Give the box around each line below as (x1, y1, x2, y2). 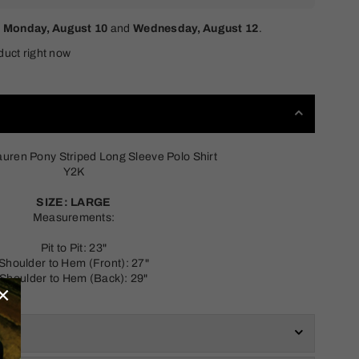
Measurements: (32, 212, 115, 224)
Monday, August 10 (2, 22, 108, 34)
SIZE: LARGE (36, 196, 111, 208)
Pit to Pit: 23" (40, 242, 107, 254)
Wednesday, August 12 (133, 22, 259, 34)
